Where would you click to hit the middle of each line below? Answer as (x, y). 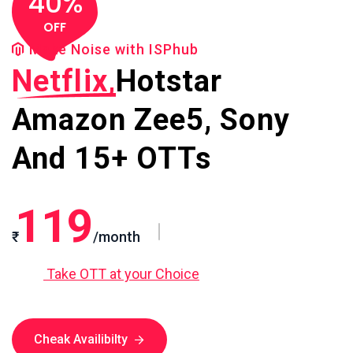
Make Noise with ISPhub (114, 49)
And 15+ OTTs (112, 158)
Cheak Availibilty (81, 339)
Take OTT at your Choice (121, 273)
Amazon (69, 119)
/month (117, 236)
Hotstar (169, 81)
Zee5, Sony (208, 119)
